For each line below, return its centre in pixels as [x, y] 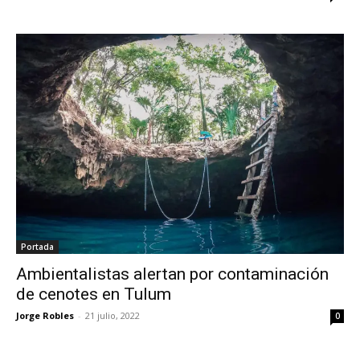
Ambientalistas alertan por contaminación [172, 274]
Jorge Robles [45, 315]
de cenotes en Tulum [94, 294]
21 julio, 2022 [112, 315]
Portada [37, 246]
